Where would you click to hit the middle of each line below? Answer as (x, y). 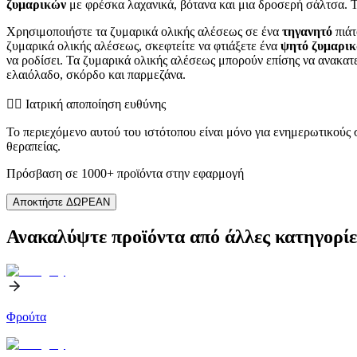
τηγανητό (307, 31)
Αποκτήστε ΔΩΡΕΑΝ (61, 202)
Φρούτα (26, 316)
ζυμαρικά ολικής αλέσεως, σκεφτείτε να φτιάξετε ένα (143, 45)
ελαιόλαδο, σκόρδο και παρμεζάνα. (96, 74)
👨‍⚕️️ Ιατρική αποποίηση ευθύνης (86, 104)
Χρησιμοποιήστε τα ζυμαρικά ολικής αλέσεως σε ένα (144, 31)
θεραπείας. (33, 146)
